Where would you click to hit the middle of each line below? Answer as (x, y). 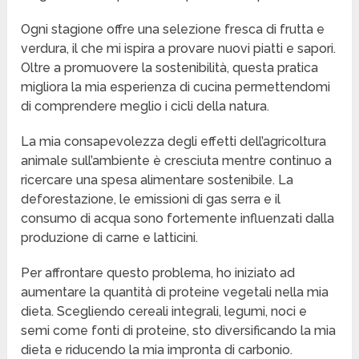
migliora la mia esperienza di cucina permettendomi (176, 87)
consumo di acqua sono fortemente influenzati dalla (178, 219)
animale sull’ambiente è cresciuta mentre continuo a (177, 161)
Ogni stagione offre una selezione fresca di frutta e (173, 30)
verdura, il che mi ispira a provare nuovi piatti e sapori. (179, 49)
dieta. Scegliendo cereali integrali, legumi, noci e (164, 312)
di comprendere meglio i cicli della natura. (145, 107)
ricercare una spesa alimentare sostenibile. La (157, 180)
